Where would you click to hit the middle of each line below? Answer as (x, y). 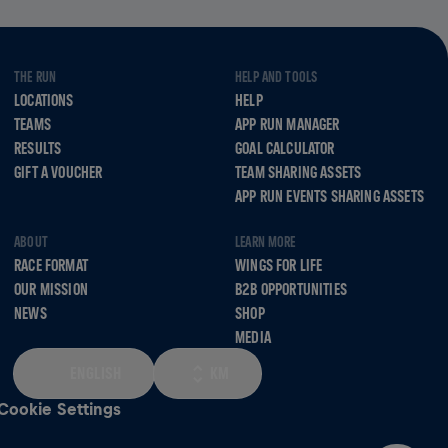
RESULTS (38, 148)
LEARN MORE (265, 242)
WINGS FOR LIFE (279, 265)
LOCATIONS (44, 100)
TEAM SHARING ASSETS (298, 172)
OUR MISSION (51, 289)
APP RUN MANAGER (287, 124)
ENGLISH (96, 373)
